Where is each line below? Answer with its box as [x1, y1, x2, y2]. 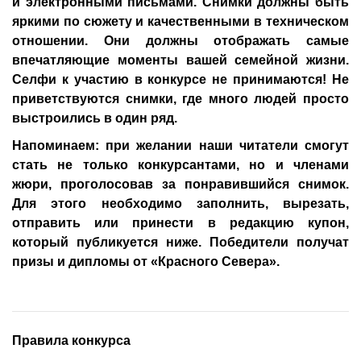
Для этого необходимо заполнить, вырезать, [12, 197, 349, 210]
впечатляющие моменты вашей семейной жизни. [12, 53, 349, 67]
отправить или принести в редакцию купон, [12, 216, 349, 230]
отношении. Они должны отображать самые [12, 34, 349, 48]
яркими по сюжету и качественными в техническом [12, 15, 349, 28]
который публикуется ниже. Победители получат [12, 235, 349, 249]
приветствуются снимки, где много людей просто [12, 92, 349, 106]
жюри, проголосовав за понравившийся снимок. [12, 177, 349, 191]
